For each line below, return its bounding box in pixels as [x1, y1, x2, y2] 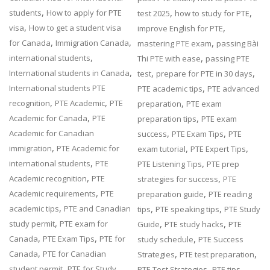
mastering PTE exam [137, 37, 212, 49]
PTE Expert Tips [190, 143, 246, 154]
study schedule [137, 233, 194, 245]
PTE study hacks [165, 218, 224, 230]
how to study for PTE [175, 7, 250, 19]
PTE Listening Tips [137, 158, 202, 169]
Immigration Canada [55, 37, 130, 48]
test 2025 [137, 7, 171, 19]
